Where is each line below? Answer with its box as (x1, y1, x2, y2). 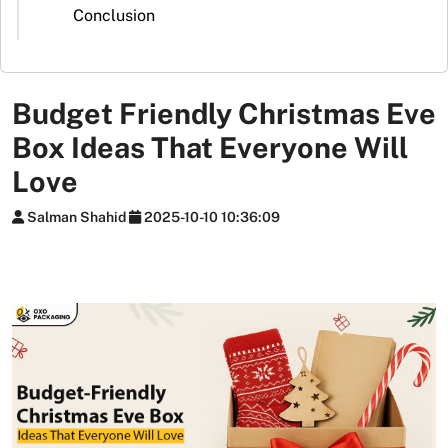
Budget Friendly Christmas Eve (12, 97, 436, 130)
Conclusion (73, 6, 155, 25)
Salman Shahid (27, 209, 126, 225)
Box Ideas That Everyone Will (12, 131, 408, 164)
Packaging (70, 44, 140, 60)
